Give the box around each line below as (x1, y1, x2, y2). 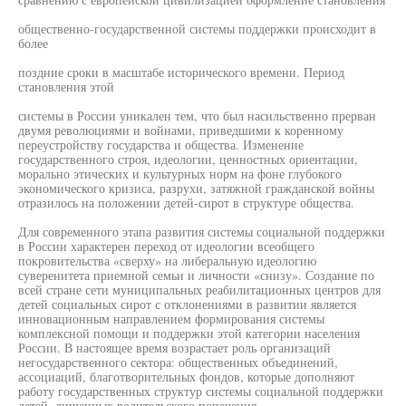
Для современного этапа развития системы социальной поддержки (18, 223, 385, 240)
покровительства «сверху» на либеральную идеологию (18, 252, 316, 269)
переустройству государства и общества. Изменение (18, 136, 304, 153)
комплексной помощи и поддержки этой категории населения (18, 324, 360, 342)
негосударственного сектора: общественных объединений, (18, 353, 338, 371)
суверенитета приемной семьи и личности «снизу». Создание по (18, 266, 374, 284)
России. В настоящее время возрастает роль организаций (18, 339, 331, 356)
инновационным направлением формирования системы (18, 310, 324, 327)
